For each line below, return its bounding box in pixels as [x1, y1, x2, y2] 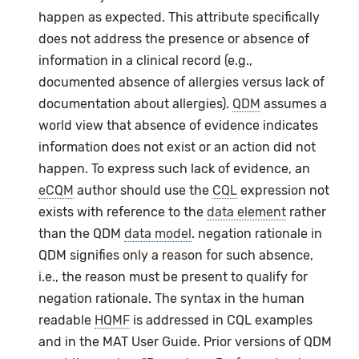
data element [207, 204, 287, 220]
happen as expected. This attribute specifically [38, 10, 321, 26]
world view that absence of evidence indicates [38, 118, 319, 134]
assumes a [260, 96, 328, 112]
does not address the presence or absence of [38, 31, 310, 47]
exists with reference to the [38, 204, 208, 220]
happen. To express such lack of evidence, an [38, 161, 311, 177]
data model [124, 226, 192, 242]
